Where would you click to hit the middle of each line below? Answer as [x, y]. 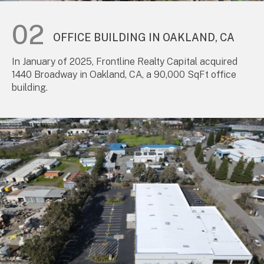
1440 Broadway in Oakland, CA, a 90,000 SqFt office [124, 75]
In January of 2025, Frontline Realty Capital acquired [125, 62]
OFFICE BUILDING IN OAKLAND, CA [144, 38]
